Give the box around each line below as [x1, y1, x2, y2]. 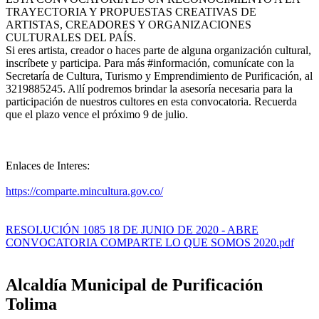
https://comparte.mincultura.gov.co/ [6, 184, 163, 197]
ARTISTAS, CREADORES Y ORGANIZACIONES [6, 18, 251, 31]
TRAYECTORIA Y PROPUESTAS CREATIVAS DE [6, 5, 256, 18]
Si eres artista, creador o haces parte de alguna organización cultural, [6, 43, 311, 56]
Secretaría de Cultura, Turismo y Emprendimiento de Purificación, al [6, 69, 313, 82]
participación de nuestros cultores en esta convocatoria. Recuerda [6, 95, 297, 108]
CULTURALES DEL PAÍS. [6, 31, 139, 43]
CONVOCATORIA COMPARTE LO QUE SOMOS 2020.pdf [6, 236, 294, 249]
